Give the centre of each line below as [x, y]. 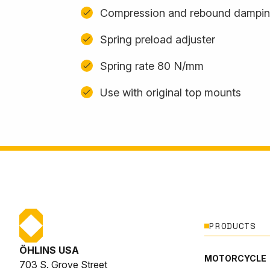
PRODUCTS [233, 226]
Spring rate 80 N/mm [152, 66]
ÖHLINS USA [49, 250]
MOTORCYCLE [236, 258]
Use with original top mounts [171, 92]
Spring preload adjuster [158, 39]
